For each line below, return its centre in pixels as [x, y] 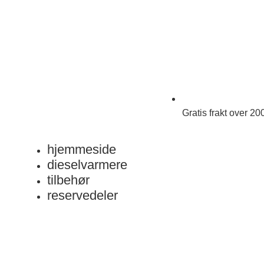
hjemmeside [82, 150]
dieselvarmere [88, 165]
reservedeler [83, 196]
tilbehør [69, 180]
